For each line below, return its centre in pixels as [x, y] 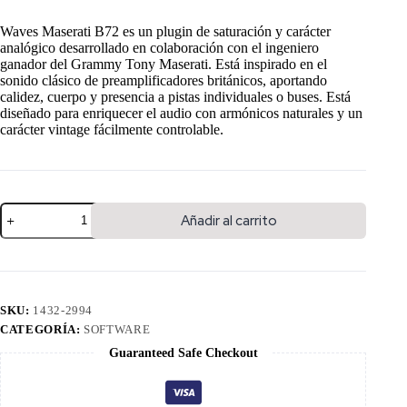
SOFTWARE [117, 329]
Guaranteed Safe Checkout [183, 352]
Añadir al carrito [228, 220]
